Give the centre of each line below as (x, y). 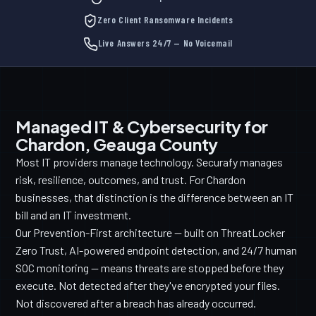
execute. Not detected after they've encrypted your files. (148, 286)
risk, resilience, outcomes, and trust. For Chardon (131, 180)
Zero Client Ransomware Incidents (165, 20)
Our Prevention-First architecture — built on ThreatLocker (151, 233)
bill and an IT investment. (74, 215)
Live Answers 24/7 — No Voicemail (165, 43)
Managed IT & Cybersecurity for (142, 127)
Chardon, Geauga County (117, 144)
